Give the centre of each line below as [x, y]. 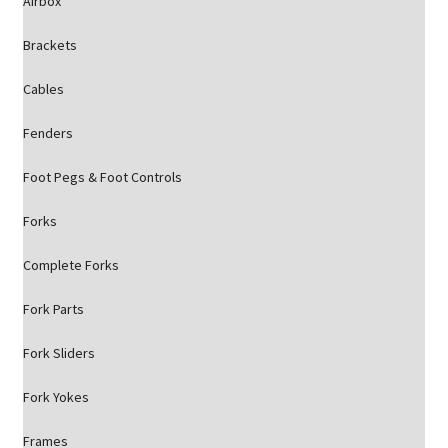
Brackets [49, 45]
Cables [43, 89]
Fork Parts [53, 309]
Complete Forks [70, 265]
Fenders [47, 133]
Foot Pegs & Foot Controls [102, 177]
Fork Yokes [55, 397]
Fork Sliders [58, 353]
